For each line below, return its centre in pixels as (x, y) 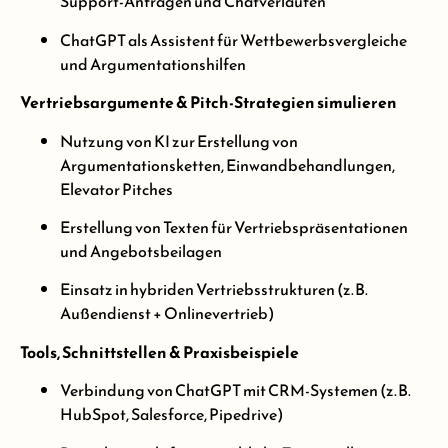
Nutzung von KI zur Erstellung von (179, 140)
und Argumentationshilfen (153, 63)
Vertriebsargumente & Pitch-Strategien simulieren (208, 102)
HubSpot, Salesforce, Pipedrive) (171, 414)
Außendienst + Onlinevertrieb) (167, 313)
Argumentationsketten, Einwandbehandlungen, (227, 164)
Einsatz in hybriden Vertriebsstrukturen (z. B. (214, 289)
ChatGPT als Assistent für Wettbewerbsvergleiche (233, 39)
